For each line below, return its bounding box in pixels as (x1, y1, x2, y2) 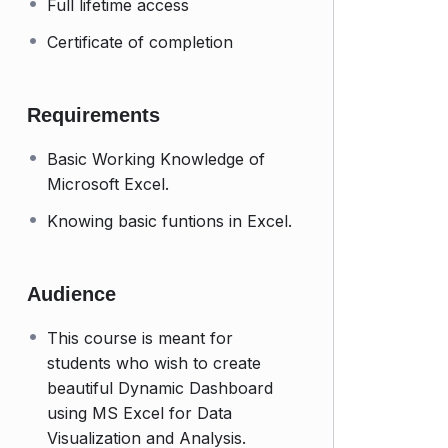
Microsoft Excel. (47, 174, 169, 194)
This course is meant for (47, 328, 233, 348)
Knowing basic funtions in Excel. (47, 211, 292, 231)
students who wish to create (47, 353, 261, 373)
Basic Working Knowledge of (47, 149, 265, 169)
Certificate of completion (47, 32, 233, 52)
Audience (27, 283, 116, 305)
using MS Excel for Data (47, 403, 232, 423)
